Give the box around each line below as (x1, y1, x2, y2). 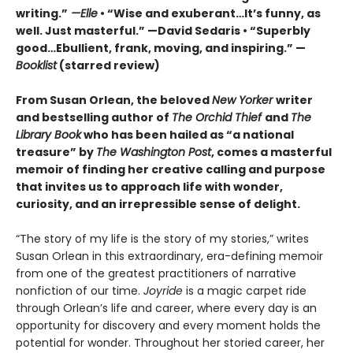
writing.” (16, 6, 68, 22)
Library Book (16, 127, 81, 143)
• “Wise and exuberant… (98, 6, 244, 22)
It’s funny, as (244, 6, 321, 22)
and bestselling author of (16, 110, 172, 126)
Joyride (143, 283, 183, 299)
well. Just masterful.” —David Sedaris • (16, 23, 247, 39)
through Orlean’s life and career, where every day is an (16, 300, 317, 317)
